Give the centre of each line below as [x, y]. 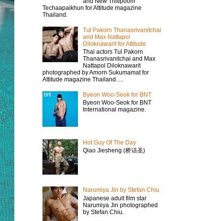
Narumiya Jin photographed [120, 205]
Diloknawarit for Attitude [114, 44]
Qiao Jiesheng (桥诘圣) [114, 150]
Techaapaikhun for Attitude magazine [92, 8]
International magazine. [114, 110]
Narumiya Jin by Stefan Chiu [121, 190]
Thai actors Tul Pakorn [113, 52]
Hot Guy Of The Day [109, 142]
